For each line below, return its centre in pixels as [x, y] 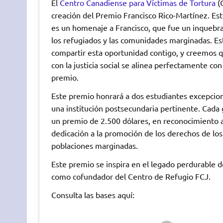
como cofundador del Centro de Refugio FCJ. [131, 176]
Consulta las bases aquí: [93, 194]
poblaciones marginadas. [94, 145]
